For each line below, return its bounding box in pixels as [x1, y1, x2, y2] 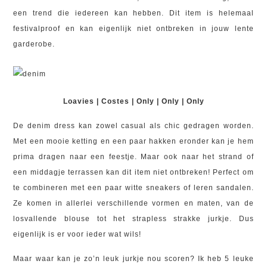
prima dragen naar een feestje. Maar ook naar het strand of [13, 153, 254, 161]
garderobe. [13, 40, 55, 48]
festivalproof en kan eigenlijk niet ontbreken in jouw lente [13, 24, 254, 33]
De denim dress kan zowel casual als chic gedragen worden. [13, 122, 254, 130]
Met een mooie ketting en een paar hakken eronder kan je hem [13, 137, 254, 145]
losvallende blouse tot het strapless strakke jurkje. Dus [13, 215, 254, 223]
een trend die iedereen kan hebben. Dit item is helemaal [13, 9, 254, 17]
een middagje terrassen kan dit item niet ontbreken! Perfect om [13, 168, 254, 176]
